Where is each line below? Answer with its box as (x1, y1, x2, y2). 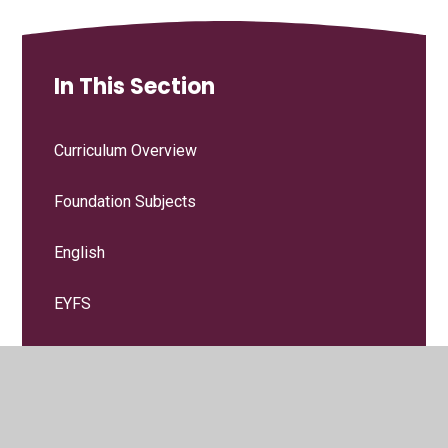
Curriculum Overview (54, 140, 198, 160)
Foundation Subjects (54, 191, 197, 211)
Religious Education (54, 395, 193, 415)
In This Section (54, 70, 216, 102)
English (54, 242, 106, 262)
